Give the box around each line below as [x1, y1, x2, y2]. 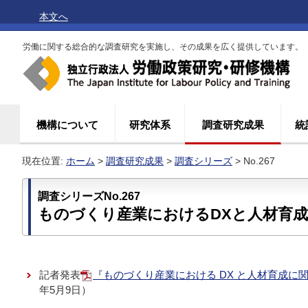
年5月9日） [39, 284, 91, 296]
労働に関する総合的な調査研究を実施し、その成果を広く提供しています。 [22, 42, 303, 51]
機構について [36, 119, 98, 131]
